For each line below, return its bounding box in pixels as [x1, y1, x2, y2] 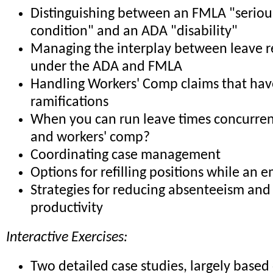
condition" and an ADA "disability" [30, 24, 238, 39]
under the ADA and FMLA [30, 59, 182, 74]
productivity [30, 200, 103, 216]
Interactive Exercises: [6, 230, 127, 246]
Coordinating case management [30, 147, 221, 163]
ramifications [30, 94, 108, 110]
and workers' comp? [30, 130, 150, 145]
